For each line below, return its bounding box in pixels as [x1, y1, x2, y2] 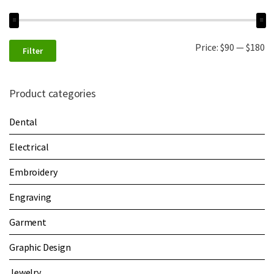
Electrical [9, 140, 49, 153]
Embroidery [9, 165, 57, 178]
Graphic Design [9, 240, 71, 253]
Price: [195, 40, 220, 53]
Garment [9, 215, 46, 228]
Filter [23, 45, 43, 56]
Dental [9, 115, 38, 128]
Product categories [9, 86, 96, 100]
